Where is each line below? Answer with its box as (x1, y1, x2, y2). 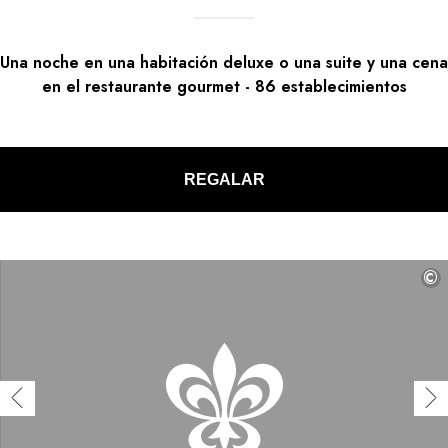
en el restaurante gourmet (41, 75, 240, 99)
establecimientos (280, 75, 407, 99)
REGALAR (183, 170, 265, 188)
